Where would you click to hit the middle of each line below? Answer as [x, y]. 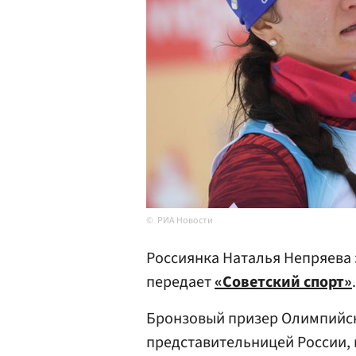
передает [180, 282]
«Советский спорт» [283, 282]
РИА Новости [185, 221]
